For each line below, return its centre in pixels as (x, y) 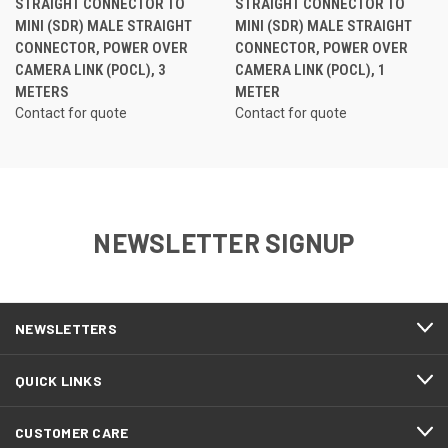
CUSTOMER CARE (72, 432)
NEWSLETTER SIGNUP (224, 242)
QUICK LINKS (58, 380)
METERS (42, 91)
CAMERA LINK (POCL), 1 (310, 69)
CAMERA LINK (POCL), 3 (90, 69)
